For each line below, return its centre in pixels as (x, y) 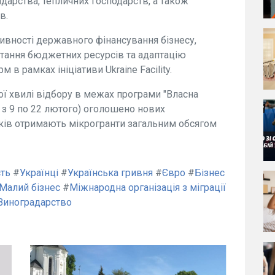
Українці (39, 172)
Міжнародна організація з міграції (148, 187)
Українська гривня (110, 172)
